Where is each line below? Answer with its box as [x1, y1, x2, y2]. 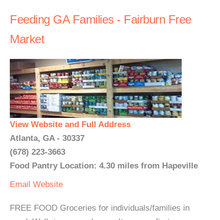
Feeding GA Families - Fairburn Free [10, 13, 192, 26]
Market [10, 32, 44, 46]
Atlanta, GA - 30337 [10, 134, 84, 143]
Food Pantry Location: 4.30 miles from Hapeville [10, 161, 198, 170]
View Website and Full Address [10, 120, 131, 129]
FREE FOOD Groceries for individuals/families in [10, 203, 190, 213]
